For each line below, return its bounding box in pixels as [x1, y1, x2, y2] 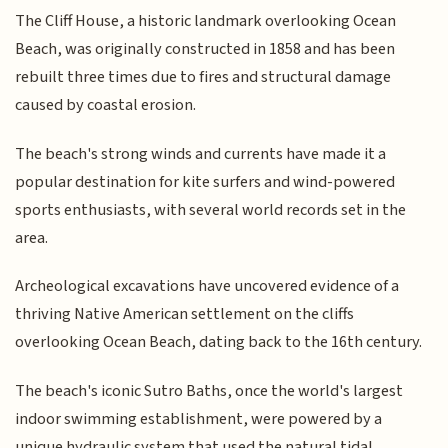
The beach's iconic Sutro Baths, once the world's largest [15, 378, 404, 403]
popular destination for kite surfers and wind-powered [15, 169, 396, 194]
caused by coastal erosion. [15, 93, 197, 118]
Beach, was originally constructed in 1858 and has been [15, 37, 396, 62]
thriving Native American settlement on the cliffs [15, 302, 355, 327]
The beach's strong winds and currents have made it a [15, 141, 387, 166]
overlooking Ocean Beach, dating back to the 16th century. [15, 330, 423, 355]
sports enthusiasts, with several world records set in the [15, 197, 407, 222]
